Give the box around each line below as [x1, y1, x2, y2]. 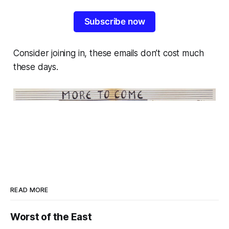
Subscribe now [84, 16, 145, 27]
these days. [13, 61, 58, 72]
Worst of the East [10, 211, 92, 223]
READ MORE [10, 186, 49, 194]
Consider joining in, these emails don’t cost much [13, 48, 204, 58]
